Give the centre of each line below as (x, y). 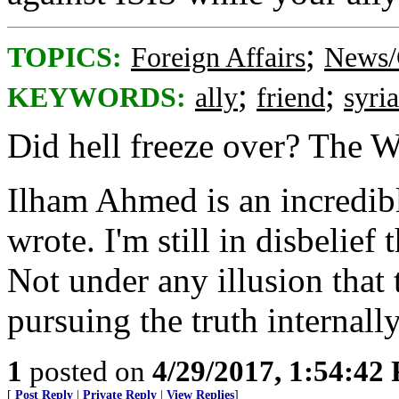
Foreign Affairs (218, 57)
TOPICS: (65, 57)
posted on (87, 371)
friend (291, 98)
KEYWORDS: (97, 98)
